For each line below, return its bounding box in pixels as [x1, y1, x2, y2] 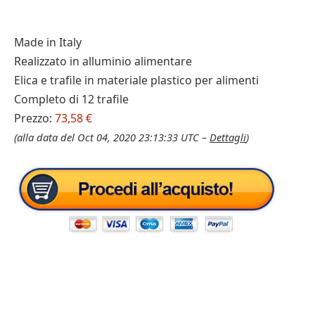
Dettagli [210, 130, 246, 144]
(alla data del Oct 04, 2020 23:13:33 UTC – [14, 130, 210, 144]
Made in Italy [14, 34, 82, 50]
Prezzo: [14, 110, 55, 126]
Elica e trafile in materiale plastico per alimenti [14, 72, 259, 88]
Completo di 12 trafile [14, 91, 129, 107]
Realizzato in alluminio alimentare [14, 53, 192, 69]
